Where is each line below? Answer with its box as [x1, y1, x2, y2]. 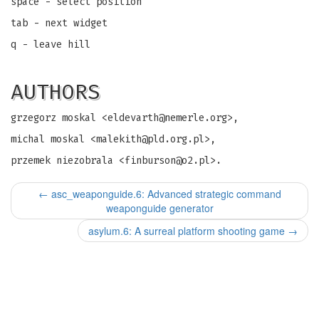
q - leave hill [11, 38, 90, 51]
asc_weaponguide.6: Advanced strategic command [48, 187, 281, 201]
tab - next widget [11, 17, 108, 29]
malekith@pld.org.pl [96, 133, 204, 145]
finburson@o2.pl [125, 155, 210, 167]
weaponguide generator [105, 201, 214, 215]
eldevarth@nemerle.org [108, 112, 227, 124]
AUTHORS [11, 79, 100, 105]
